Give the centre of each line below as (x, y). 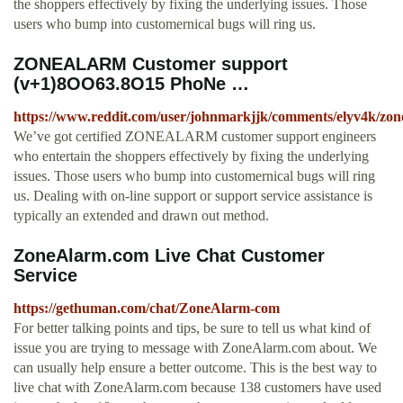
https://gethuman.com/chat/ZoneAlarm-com (147, 309)
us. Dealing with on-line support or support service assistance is (193, 196)
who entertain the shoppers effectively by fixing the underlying (191, 157)
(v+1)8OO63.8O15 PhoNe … (131, 84)
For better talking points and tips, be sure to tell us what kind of (192, 328)
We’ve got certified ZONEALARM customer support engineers (195, 137)
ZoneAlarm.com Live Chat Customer (169, 256)
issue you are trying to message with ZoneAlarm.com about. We (195, 348)
